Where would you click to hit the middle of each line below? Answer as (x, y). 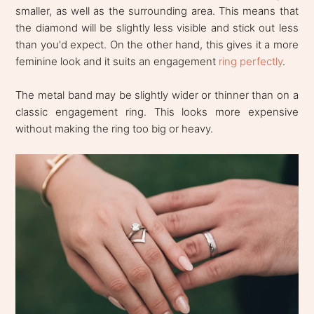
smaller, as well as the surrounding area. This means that (157, 11)
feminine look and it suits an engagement (117, 62)
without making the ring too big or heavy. (115, 129)
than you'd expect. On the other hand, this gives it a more (157, 45)
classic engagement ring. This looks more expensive (157, 112)
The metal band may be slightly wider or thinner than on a (157, 95)
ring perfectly (251, 62)
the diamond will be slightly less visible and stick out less (157, 28)
